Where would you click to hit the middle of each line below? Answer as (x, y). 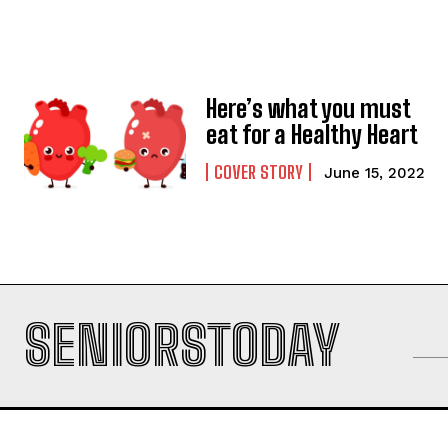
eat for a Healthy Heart (312, 135)
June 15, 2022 (375, 173)
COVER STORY (259, 172)
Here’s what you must (308, 109)
